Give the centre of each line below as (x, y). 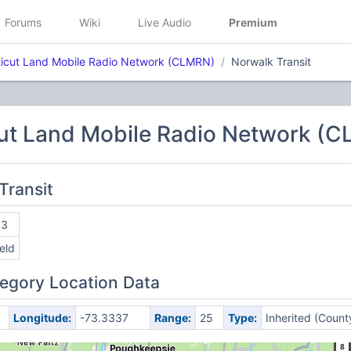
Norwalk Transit (271, 62)
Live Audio (165, 22)
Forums (23, 22)
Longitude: (42, 318)
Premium (253, 22)
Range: (172, 318)
